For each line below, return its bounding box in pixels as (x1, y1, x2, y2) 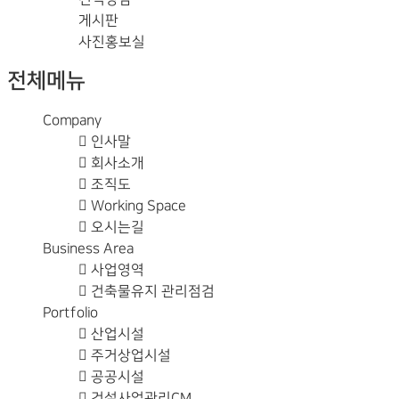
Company (42, 111, 102, 128)
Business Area (42, 240, 134, 256)
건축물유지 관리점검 (86, 282, 216, 299)
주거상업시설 (86, 346, 172, 363)
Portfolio (42, 304, 99, 321)
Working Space (86, 197, 187, 214)
